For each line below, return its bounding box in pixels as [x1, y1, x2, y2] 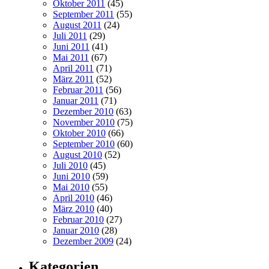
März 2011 [53, 73, 94, 84]
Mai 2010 [53, 181, 89, 192]
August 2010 [53, 149, 102, 160]
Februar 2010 [53, 214, 104, 225]
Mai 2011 [53, 52, 89, 62]
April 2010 [53, 192, 94, 203]
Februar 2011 [53, 84, 103, 95]
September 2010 [53, 138, 115, 149]
